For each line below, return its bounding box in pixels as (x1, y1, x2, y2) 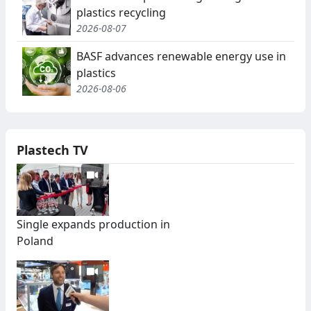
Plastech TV (17, 142, 88, 159)
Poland (17, 233, 53, 249)
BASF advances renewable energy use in (76, 48, 286, 64)
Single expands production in (17, 217, 170, 233)
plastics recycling (76, 4, 166, 20)
